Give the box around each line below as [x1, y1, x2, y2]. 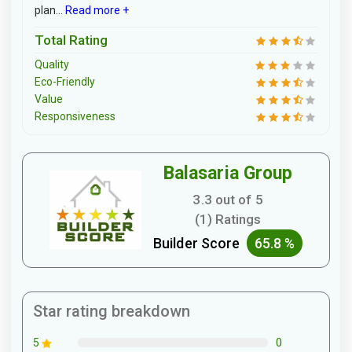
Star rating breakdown [33, 301, 190, 321]
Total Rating [35, 32, 108, 48]
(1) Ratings [195, 211, 262, 227]
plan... [35, 3, 63, 16]
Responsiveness [35, 110, 115, 123]
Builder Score [153, 234, 247, 251]
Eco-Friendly [35, 75, 95, 88]
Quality [35, 58, 69, 71]
